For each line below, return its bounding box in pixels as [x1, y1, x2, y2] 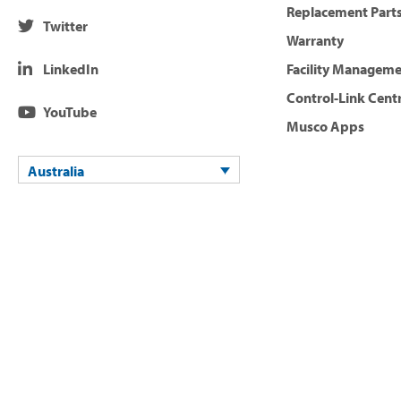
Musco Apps [286, 117, 364, 135]
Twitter [42, 17, 88, 35]
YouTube [42, 103, 97, 121]
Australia [28, 162, 84, 181]
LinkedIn [42, 60, 98, 78]
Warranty [286, 31, 344, 49]
